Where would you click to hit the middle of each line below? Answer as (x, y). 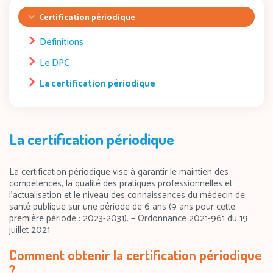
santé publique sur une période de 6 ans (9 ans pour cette (122, 207)
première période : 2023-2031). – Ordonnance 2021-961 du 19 (129, 218)
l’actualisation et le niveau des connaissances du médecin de (127, 195)
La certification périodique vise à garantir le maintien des (119, 172)
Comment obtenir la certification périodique (136, 254)
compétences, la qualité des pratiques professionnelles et (121, 183)
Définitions (62, 42)
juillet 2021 (30, 230)
